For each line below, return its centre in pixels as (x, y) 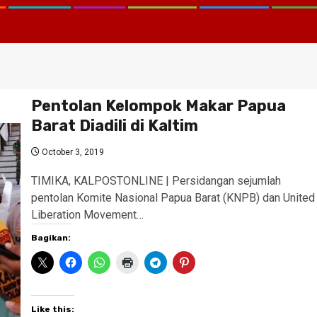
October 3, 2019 (71, 152)
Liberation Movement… (87, 215)
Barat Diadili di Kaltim (114, 126)
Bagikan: (51, 238)
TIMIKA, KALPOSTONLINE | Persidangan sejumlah (156, 181)
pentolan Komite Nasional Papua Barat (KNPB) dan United (173, 198)
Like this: (52, 309)
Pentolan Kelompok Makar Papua (158, 106)
